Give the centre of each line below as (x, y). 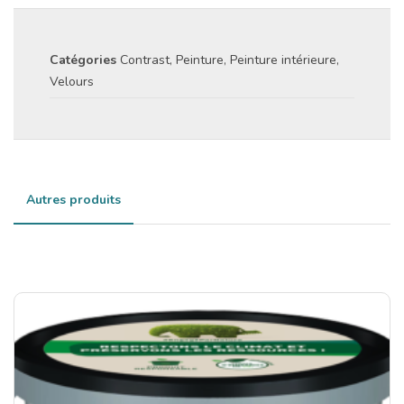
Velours (72, 81)
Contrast (145, 60)
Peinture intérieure (283, 60)
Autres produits (73, 199)
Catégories (83, 60)
